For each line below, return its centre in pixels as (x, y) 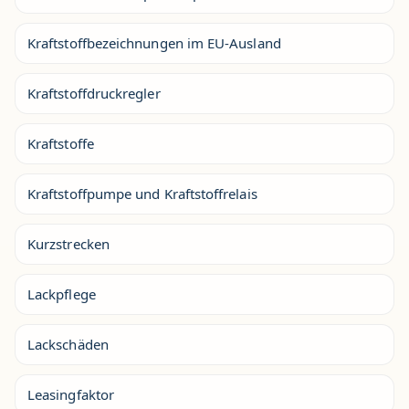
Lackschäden (68, 344)
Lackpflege (62, 294)
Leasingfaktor (71, 394)
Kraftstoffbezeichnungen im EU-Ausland (154, 43)
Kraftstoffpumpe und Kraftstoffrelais (142, 194)
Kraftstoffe (61, 143)
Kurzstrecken (68, 244)
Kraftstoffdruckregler (94, 93)
